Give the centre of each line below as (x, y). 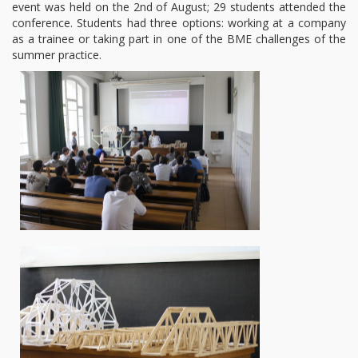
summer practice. (57, 55)
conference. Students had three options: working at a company (179, 23)
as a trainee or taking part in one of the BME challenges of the (179, 39)
